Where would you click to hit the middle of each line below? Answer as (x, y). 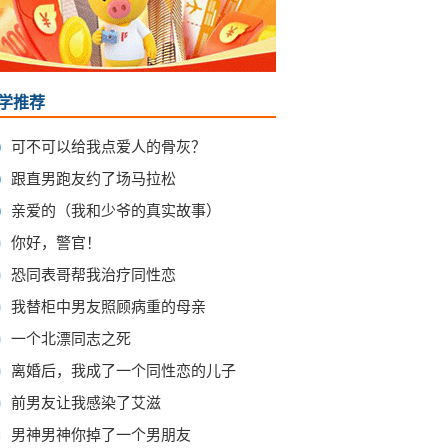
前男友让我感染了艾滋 (86, 403)
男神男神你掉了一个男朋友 (101, 435)
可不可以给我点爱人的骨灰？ (108, 147)
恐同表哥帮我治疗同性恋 (93, 275)
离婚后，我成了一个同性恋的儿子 (123, 371)
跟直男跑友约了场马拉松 (93, 179)
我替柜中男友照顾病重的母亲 (108, 307)
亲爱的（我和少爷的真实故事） (116, 211)
